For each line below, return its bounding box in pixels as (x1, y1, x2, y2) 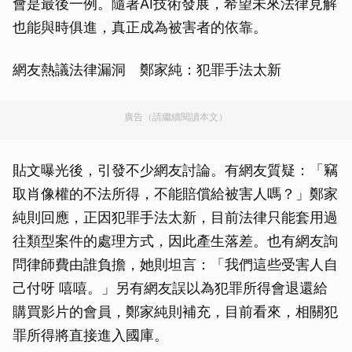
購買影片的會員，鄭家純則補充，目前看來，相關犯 (13, 302, 338, 320)
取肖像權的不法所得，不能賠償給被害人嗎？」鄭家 (13, 185, 338, 202)
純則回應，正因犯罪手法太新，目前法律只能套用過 (13, 208, 338, 225)
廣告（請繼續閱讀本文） (124, 110, 228, 123)
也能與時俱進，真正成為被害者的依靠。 (13, 18, 267, 35)
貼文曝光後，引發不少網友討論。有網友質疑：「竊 (13, 161, 338, 178)
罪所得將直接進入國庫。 (13, 326, 168, 343)
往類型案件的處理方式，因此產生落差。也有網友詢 (13, 232, 338, 249)
